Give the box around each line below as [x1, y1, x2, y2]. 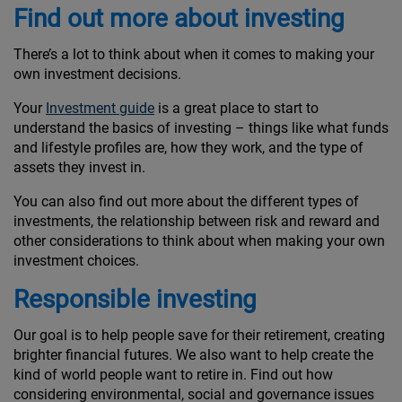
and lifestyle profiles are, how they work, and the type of [13, 139, 363, 157]
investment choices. [13, 252, 143, 270]
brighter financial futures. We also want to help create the [13, 346, 373, 364]
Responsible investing [13, 284, 257, 315]
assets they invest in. [13, 159, 149, 177]
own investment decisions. [13, 66, 185, 83]
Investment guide [46, 100, 154, 118]
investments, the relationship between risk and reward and [13, 213, 380, 231]
